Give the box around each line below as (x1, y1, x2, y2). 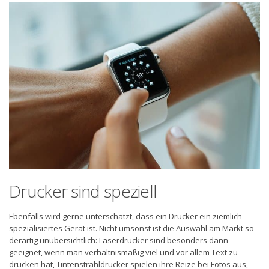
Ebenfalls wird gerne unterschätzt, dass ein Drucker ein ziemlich (9, 210, 242, 222)
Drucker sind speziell (9, 179, 157, 202)
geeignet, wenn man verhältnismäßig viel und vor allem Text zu (9, 246, 238, 258)
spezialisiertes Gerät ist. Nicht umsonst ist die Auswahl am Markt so (9, 222, 254, 234)
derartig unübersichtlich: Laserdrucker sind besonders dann (9, 234, 228, 246)
